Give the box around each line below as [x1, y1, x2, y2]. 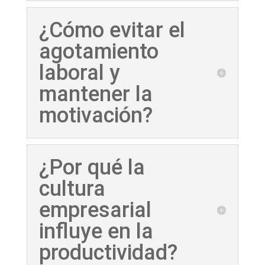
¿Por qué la [38, 155, 145, 180]
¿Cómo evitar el [38, 18, 185, 43]
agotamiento [38, 39, 159, 64]
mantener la [38, 82, 153, 107]
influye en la [38, 219, 153, 244]
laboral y [38, 60, 120, 86]
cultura [38, 176, 105, 202]
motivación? [38, 103, 153, 128]
